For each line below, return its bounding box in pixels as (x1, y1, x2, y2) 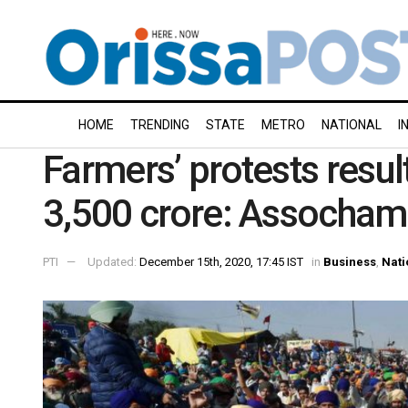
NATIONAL (321, 117, 382, 132)
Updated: (87, 254, 139, 269)
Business (323, 254, 376, 269)
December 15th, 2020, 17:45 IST (139, 254, 303, 269)
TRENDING (130, 117, 189, 132)
